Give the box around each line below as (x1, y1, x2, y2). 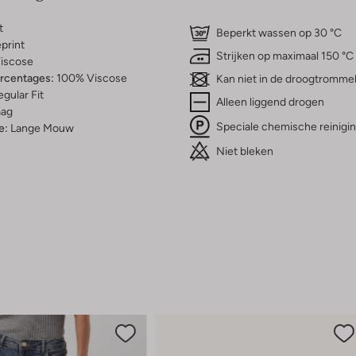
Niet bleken (216, 145, 273, 158)
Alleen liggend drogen (216, 95, 324, 109)
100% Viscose (56, 72, 127, 85)
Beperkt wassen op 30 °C (216, 26, 342, 40)
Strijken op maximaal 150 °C (216, 49, 354, 63)
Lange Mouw (10, 122, 74, 135)
